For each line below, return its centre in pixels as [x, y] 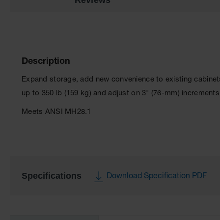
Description [46, 62]
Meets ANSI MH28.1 [56, 112]
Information [27, 209]
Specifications [52, 176]
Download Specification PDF [157, 177]
